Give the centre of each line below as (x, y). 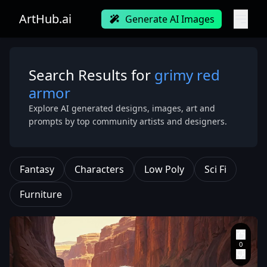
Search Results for (91, 75)
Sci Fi (215, 169)
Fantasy (37, 169)
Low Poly (164, 169)
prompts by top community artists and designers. (128, 121)
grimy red (187, 75)
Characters (99, 169)
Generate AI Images (170, 19)
